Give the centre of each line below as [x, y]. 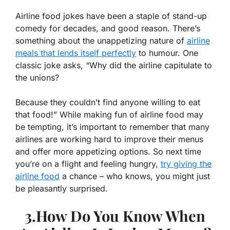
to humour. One [167, 53]
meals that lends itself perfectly [76, 53]
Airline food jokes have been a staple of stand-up [111, 16]
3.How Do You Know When [115, 216]
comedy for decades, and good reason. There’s [108, 28]
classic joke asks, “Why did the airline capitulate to [114, 65]
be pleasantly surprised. [62, 189]
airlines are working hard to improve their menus [109, 139]
